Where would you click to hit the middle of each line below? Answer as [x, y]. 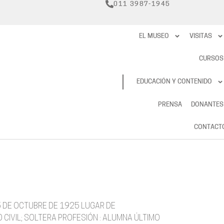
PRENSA [170, 104]
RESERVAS [144, 82]
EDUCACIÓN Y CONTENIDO [174, 81]
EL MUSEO [154, 36]
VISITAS [200, 36]
